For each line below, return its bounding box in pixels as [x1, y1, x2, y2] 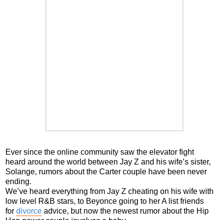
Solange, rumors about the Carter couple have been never [5, 167, 207, 176]
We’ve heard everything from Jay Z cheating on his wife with [5, 187, 214, 195]
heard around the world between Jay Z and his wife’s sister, [5, 157, 211, 166]
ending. [5, 177, 31, 186]
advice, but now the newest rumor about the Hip [42, 206, 209, 215]
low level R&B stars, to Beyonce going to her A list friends [5, 196, 204, 205]
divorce [16, 206, 42, 215]
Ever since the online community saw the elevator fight [5, 147, 194, 156]
